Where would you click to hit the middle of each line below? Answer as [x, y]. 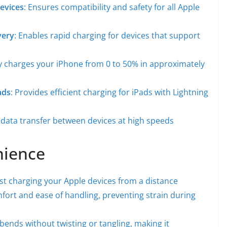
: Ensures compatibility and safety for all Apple [112, 7]
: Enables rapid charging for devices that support [107, 36]
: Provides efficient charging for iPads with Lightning [109, 92]
